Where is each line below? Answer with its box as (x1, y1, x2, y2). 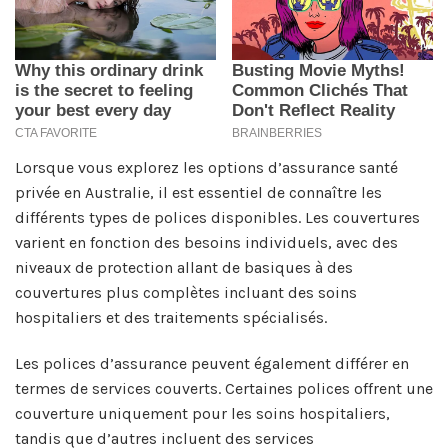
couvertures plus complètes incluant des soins (15, 282, 357, 302)
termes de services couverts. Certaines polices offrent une (15, 378, 433, 398)
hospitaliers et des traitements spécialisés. (15, 307, 327, 327)
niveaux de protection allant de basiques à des (15, 257, 353, 277)
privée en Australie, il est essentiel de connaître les (15, 182, 382, 202)
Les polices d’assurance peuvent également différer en (15, 353, 409, 373)
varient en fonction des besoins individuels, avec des (15, 232, 398, 252)
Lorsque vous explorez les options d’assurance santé (15, 157, 398, 177)
